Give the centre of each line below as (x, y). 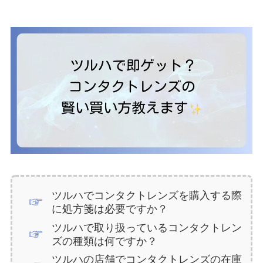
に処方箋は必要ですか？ (110, 209)
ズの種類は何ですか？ (105, 241)
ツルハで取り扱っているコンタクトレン (147, 227)
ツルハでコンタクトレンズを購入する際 (147, 196)
